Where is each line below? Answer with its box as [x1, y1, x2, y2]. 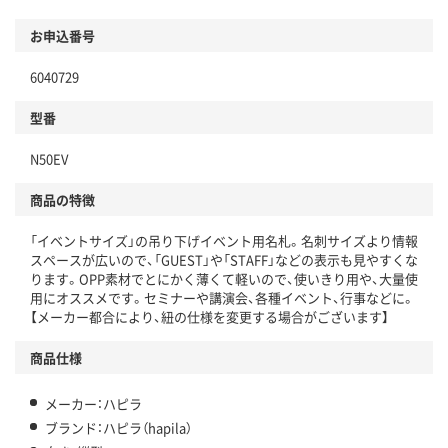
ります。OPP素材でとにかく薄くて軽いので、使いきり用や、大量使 [30, 269, 418, 289]
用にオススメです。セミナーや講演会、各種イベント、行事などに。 [30, 288, 415, 308]
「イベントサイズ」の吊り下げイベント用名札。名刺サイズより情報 [30, 231, 418, 251]
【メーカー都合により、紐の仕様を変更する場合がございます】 [30, 307, 389, 327]
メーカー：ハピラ [45, 394, 142, 414]
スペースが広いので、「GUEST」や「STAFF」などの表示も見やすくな [30, 250, 418, 270]
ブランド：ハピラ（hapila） [45, 418, 192, 438]
